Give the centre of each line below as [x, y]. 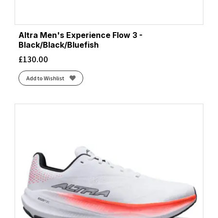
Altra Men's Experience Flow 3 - [81, 36]
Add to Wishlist [45, 78]
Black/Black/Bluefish [59, 45]
